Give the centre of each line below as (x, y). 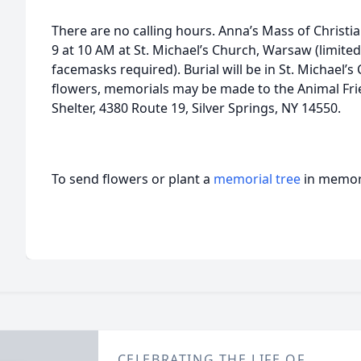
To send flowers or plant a (133, 179)
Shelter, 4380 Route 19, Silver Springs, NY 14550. (196, 108)
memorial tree (257, 179)
